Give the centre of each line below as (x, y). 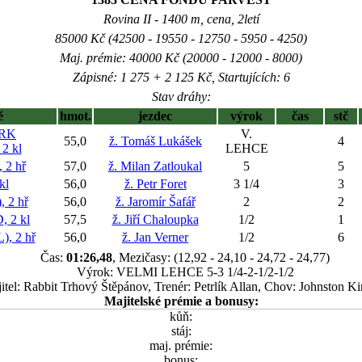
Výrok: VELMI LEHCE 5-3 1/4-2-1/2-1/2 (185, 272)
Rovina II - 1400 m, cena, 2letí (181, 19)
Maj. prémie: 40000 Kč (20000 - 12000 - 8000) (181, 58)
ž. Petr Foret (155, 184)
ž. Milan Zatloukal (155, 166)
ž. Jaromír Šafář (155, 202)
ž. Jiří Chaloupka (155, 219)
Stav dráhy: (181, 97)
